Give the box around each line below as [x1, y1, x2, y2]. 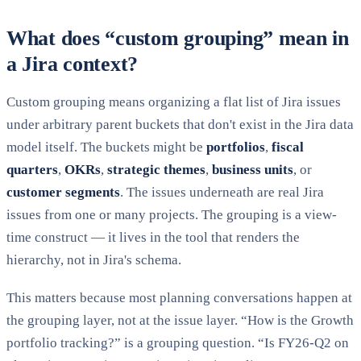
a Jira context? [6, 52, 139, 77]
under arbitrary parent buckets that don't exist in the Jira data [6, 117, 354, 133]
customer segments [6, 185, 120, 201]
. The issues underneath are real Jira [120, 185, 324, 201]
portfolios [206, 139, 265, 156]
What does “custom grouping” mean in [6, 27, 349, 51]
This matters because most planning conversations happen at [6, 290, 352, 306]
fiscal [272, 139, 304, 156]
